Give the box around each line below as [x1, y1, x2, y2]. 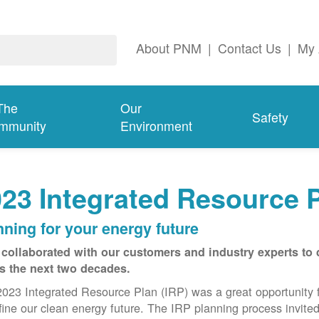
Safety [251, 108, 288, 126]
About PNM [136, 39, 202, 58]
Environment [120, 117, 193, 135]
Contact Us [218, 39, 281, 58]
